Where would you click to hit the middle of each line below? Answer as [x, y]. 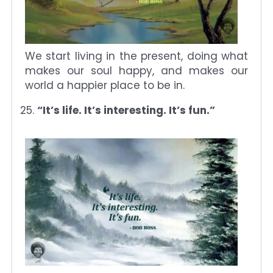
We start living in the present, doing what [136, 56]
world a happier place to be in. [105, 85]
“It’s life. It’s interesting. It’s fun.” [126, 110]
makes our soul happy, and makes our [136, 70]
